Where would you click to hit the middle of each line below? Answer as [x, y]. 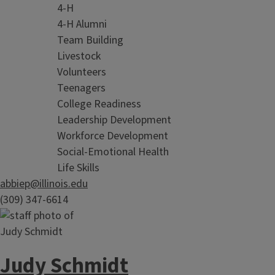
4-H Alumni [82, 24]
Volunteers [82, 72]
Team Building [90, 40]
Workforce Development [113, 136]
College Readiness [99, 104]
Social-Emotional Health [113, 152]
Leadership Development [114, 120]
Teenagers [81, 88]
